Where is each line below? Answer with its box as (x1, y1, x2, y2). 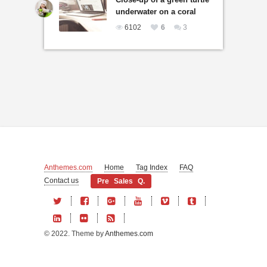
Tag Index (136, 163, 167, 172)
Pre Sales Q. (97, 176, 145, 185)
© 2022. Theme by (44, 229, 105, 238)
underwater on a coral (116, 7, 196, 16)
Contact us (44, 176, 79, 185)
